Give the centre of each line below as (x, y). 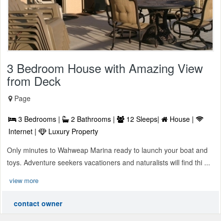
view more (24, 180)
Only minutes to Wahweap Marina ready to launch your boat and (107, 150)
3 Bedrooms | (39, 119)
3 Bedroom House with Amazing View (105, 68)
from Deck (34, 80)
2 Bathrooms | (93, 119)
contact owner (38, 203)
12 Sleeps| (143, 119)
